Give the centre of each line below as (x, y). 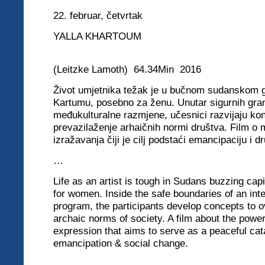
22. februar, (80, 15)
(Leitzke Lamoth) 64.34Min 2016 (127, 69)
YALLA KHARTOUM (130, 36)
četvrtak (125, 15)
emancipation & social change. (121, 243)
